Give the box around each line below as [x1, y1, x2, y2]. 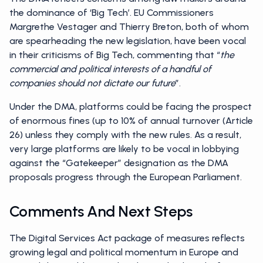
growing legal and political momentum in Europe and [9, 247, 238, 258]
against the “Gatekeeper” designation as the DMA [9, 157, 228, 168]
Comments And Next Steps [9, 202, 193, 221]
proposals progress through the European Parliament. [9, 171, 242, 183]
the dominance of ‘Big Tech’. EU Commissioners [9, 7, 214, 18]
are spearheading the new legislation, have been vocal [9, 35, 246, 46]
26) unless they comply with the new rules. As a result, [9, 129, 241, 140]
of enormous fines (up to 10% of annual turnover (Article [9, 115, 253, 126]
